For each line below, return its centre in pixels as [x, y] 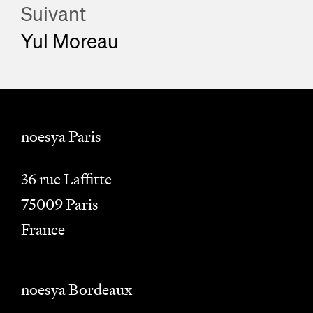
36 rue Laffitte [66, 179]
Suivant [54, 13]
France [43, 230]
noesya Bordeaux [77, 290]
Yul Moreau [70, 41]
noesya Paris [61, 137]
